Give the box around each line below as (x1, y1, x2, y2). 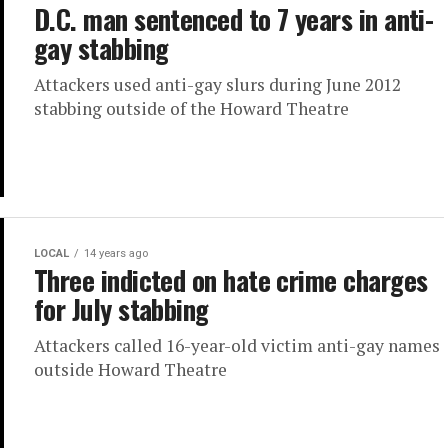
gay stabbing (34, 28, 169, 68)
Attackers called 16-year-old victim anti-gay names (34, 334, 440, 357)
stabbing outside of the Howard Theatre (34, 97, 349, 120)
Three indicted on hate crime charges (34, 260, 428, 300)
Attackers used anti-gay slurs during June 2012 (34, 73, 401, 96)
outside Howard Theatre (34, 358, 227, 381)
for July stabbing (34, 289, 209, 329)
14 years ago (84, 247, 148, 260)
